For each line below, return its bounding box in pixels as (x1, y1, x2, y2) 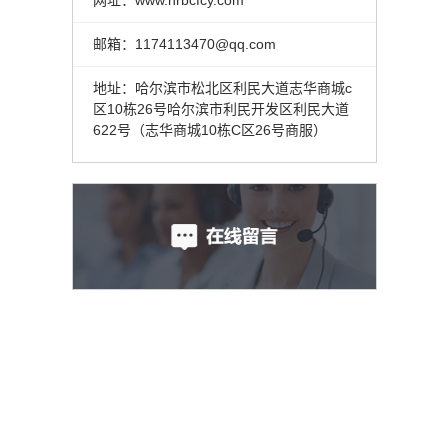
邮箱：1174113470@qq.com (92, 35, 276, 52)
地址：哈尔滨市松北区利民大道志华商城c (92, 80, 352, 97)
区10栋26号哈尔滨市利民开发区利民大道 (92, 101, 349, 118)
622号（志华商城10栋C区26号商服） (92, 122, 327, 139)
